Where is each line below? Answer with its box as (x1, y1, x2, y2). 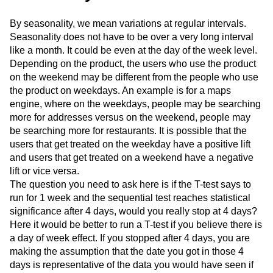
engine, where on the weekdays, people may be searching (10, 99, 261, 109)
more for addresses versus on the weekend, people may (10, 112, 250, 122)
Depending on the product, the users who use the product (10, 58, 256, 69)
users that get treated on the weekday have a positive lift (10, 139, 250, 149)
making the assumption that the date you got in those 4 (10, 246, 244, 257)
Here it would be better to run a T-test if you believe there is (10, 219, 262, 230)
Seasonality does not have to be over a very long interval (10, 32, 253, 42)
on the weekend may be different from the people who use (10, 72, 258, 82)
